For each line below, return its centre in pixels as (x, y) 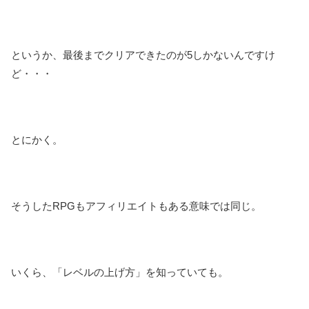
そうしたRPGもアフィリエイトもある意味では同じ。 (136, 206)
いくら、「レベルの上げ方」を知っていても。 (120, 272)
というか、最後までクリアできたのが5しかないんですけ (143, 54)
